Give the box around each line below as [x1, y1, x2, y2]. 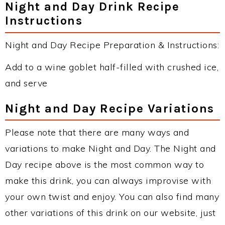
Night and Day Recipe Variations [5, 101, 214, 116]
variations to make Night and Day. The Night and [5, 143, 216, 154]
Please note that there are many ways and [5, 127, 189, 138]
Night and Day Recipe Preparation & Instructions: [5, 39, 219, 51]
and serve [5, 77, 48, 89]
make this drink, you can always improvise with [5, 175, 211, 186]
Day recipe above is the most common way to [5, 159, 204, 170]
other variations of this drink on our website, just [5, 207, 216, 218]
